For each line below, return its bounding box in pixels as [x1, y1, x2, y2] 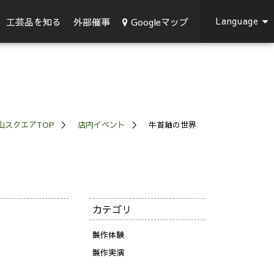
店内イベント [78, 119, 125, 130]
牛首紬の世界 [149, 119, 196, 130]
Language [216, 15, 259, 27]
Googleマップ [131, 15, 188, 28]
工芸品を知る [6, 15, 61, 28]
